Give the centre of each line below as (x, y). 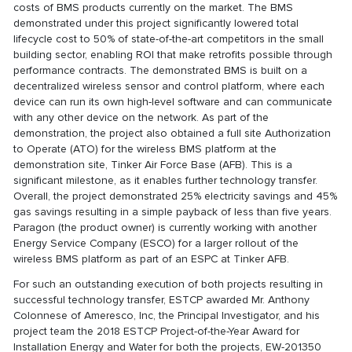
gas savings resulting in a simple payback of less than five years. (173, 212)
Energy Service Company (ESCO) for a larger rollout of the (156, 244)
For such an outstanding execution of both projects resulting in (169, 284)
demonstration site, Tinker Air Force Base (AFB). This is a (153, 165)
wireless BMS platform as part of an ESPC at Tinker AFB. (152, 259)
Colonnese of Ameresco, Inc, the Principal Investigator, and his (167, 316)
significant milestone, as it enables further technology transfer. (166, 181)
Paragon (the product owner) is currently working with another (165, 228)
